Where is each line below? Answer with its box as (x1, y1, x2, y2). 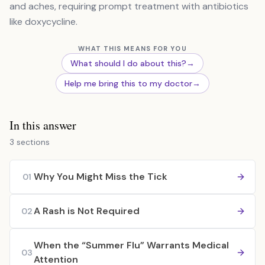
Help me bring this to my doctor (64, 78, 192, 89)
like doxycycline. (9, 15, 77, 28)
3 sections (9, 137, 50, 147)
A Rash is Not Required (34, 205, 140, 217)
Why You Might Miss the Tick (34, 170, 167, 183)
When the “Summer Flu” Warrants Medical (34, 239, 229, 251)
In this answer (9, 117, 76, 133)
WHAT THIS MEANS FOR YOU (78, 44, 187, 53)
